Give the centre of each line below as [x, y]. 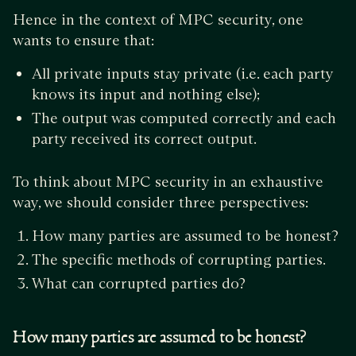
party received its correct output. [144, 138]
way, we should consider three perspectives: [161, 202]
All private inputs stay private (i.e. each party [182, 73]
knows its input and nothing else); [146, 94]
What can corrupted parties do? [139, 283]
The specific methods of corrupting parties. [179, 259]
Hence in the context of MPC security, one [158, 19]
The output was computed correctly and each [184, 118]
